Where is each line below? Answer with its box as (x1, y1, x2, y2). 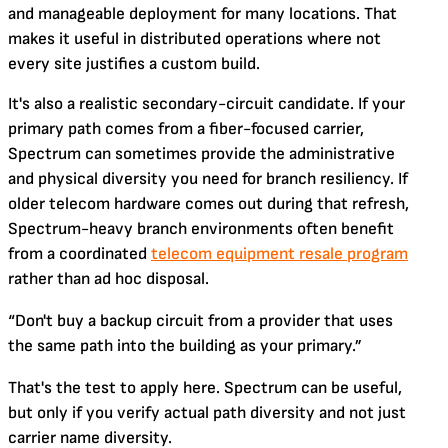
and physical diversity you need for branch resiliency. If (8, 168, 408, 189)
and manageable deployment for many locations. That (8, 3, 397, 24)
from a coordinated (8, 243, 151, 264)
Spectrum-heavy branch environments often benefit (8, 218, 394, 239)
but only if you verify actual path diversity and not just (8, 402, 406, 423)
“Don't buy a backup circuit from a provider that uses (8, 310, 393, 331)
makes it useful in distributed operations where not (8, 28, 381, 49)
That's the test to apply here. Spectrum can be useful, (8, 377, 402, 398)
